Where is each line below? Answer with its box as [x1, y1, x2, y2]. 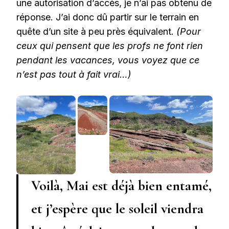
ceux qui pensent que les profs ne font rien [16, 40, 203, 52]
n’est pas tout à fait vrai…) [16, 69, 131, 80]
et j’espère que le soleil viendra [31, 200, 203, 218]
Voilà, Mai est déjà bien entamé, [31, 177, 212, 195]
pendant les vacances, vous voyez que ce [16, 55, 199, 66]
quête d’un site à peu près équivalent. [16, 26, 176, 37]
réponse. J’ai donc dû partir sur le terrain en [16, 12, 199, 23]
